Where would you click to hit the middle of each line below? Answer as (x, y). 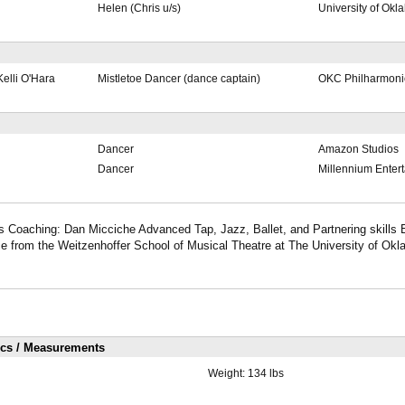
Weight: (227, 373)
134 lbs (265, 373)
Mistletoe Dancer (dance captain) (179, 79)
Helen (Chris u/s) (139, 9)
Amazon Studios (358, 150)
